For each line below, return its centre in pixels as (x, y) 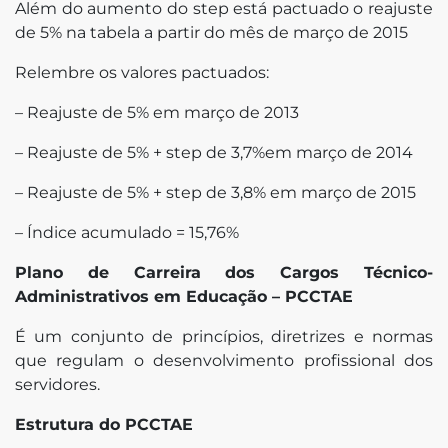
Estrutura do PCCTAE (104, 424)
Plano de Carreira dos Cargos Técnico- (224, 272)
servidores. (57, 384)
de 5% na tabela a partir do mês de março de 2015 (211, 32)
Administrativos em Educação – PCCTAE (184, 296)
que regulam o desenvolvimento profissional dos (224, 360)
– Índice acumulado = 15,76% (127, 232)
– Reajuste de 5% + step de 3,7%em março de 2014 (214, 152)
